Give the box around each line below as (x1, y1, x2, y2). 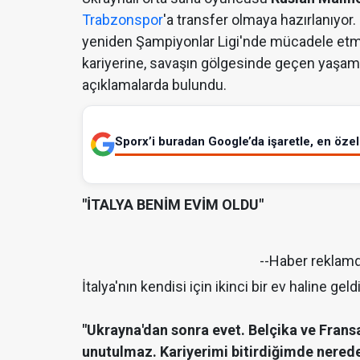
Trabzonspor (82, 10, 163, 28)
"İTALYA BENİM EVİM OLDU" (82, 195, 267, 213)
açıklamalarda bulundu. (82, 76, 233, 93)
